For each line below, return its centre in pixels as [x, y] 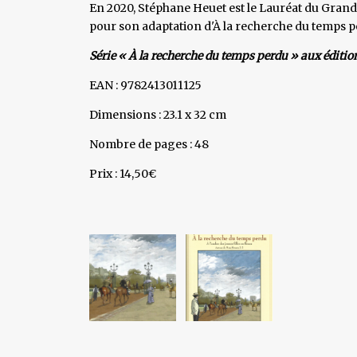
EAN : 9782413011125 [145, 85]
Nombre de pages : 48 [149, 144]
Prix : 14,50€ [123, 173]
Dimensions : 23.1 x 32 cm [158, 114]
